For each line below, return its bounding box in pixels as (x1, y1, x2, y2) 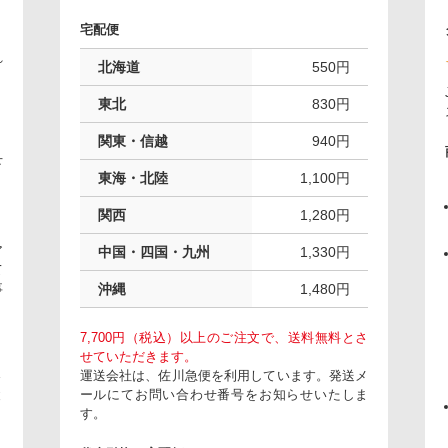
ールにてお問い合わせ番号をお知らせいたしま (79, 387, 369, 402)
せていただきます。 (79, 349, 197, 364)
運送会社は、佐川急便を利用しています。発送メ (79, 368, 369, 383)
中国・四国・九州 (97, 244, 210, 260)
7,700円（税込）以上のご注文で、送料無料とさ (79, 330, 369, 345)
